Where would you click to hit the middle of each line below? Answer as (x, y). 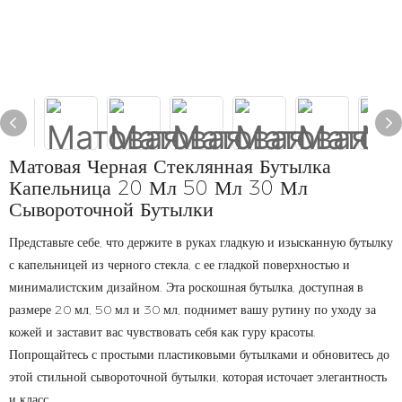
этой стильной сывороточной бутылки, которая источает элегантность (198, 377)
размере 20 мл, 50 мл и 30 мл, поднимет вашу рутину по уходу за (192, 310)
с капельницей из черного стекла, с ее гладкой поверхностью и (179, 265)
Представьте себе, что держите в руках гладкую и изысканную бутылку (201, 242)
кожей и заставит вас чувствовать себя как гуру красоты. (162, 332)
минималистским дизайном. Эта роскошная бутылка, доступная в (186, 287)
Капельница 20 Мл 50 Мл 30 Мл (158, 188)
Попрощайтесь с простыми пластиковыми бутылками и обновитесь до (199, 354)
